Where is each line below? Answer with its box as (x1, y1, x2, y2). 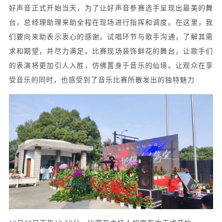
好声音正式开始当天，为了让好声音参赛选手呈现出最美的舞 (8, 4, 214, 12)
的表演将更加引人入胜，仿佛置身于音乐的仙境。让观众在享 (8, 61, 214, 69)
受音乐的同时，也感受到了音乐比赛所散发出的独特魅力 (8, 76, 195, 84)
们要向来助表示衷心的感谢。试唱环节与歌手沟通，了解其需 (8, 33, 214, 41)
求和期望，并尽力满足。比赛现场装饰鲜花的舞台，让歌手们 (8, 47, 214, 55)
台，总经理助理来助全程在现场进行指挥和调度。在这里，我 (8, 18, 214, 26)
